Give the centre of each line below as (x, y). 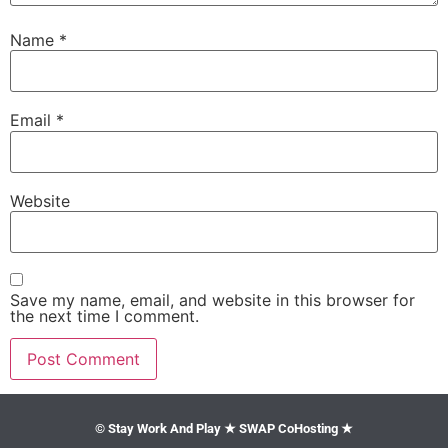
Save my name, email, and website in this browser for (212, 299)
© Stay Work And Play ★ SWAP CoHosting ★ (224, 429)
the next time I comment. (104, 315)
